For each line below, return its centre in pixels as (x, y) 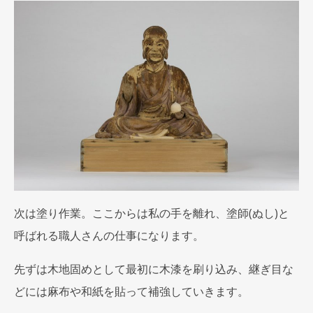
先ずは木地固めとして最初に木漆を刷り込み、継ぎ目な (154, 269)
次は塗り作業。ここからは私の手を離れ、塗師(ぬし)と (152, 213)
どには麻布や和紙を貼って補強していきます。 (131, 291)
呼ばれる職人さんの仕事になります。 (109, 235)
